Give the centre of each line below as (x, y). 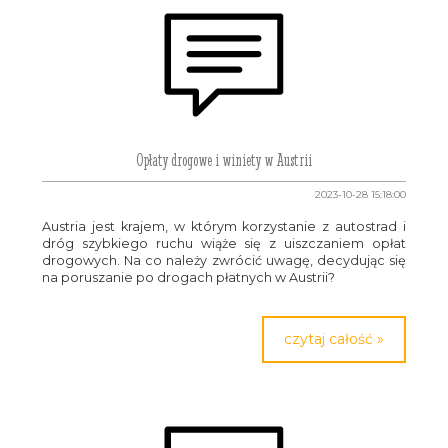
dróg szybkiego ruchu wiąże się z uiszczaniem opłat (224, 243)
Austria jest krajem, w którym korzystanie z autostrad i (224, 226)
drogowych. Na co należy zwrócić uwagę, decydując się (224, 260)
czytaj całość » (333, 339)
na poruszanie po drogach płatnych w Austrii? (189, 277)
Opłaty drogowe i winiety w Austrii (224, 160)
